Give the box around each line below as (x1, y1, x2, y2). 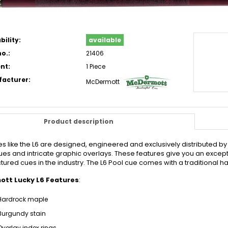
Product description (44, 117, 114, 126)
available (88, 36, 121, 45)
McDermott (85, 77, 120, 87)
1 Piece (85, 62, 105, 71)
